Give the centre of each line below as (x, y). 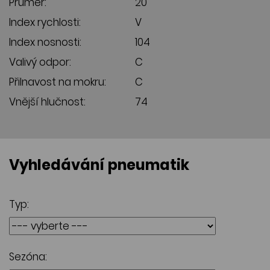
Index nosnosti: (45, 42)
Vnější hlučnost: (47, 102)
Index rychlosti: (45, 22)
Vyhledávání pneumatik (99, 165)
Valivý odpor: (40, 62)
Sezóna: (28, 256)
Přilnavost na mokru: (58, 82)
